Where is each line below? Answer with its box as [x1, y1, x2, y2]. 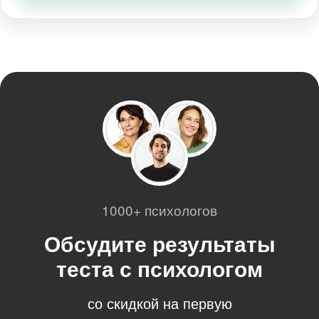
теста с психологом [56, 253, 263, 284]
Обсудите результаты [43, 228, 276, 259]
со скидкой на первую [87, 293, 232, 314]
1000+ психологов [102, 200, 217, 220]
